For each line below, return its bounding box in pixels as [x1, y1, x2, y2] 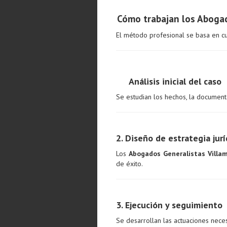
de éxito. [116, 159, 143, 168]
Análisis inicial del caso [129, 75, 221, 87]
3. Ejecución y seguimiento [116, 199, 222, 211]
